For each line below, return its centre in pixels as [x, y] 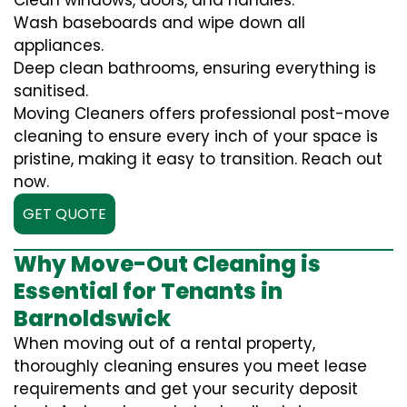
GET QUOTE [65, 214]
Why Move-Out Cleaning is [167, 264]
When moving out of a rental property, [164, 344]
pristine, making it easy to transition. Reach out [198, 159]
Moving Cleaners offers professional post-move [202, 114]
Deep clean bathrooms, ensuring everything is [195, 69]
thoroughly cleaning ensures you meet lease [190, 367]
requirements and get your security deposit [186, 389]
